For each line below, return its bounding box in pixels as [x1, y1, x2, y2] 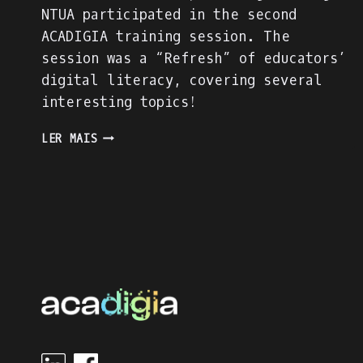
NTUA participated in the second [41, 5, 297, 24]
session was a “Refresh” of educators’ [41, 49, 346, 68]
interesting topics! [41, 92, 197, 112]
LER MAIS [41, 131, 98, 146]
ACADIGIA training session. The [41, 27, 290, 46]
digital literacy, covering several [41, 70, 322, 90]
